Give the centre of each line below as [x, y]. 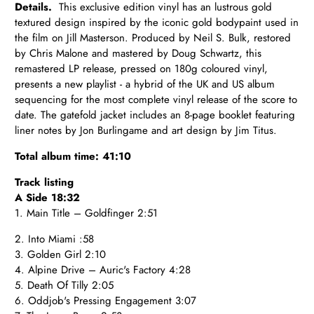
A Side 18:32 [49, 197]
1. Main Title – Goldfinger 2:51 [88, 213]
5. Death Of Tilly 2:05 [66, 285]
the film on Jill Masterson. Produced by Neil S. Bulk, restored [153, 37]
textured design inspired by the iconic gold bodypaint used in [157, 22]
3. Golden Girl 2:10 [62, 254]
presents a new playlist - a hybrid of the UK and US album [145, 84]
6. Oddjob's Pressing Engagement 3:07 [108, 300]
